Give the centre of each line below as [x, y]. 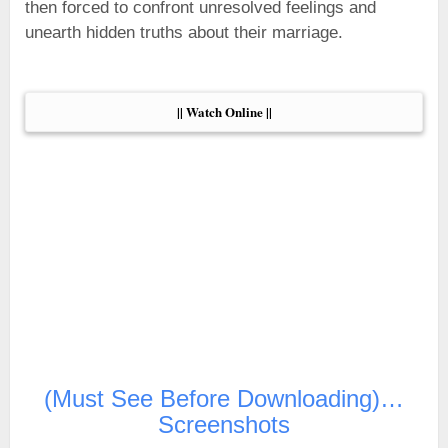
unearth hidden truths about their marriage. [184, 32]
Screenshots [224, 424]
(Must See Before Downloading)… [224, 398]
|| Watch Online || [224, 111]
